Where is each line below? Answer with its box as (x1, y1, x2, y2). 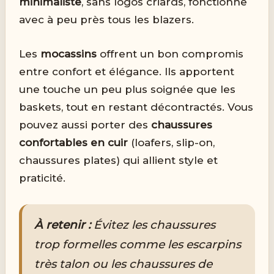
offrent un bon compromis (97, 48, 244, 61)
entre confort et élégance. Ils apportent (19, 65, 235, 78)
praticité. (19, 172, 66, 185)
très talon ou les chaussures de (34, 256, 213, 271)
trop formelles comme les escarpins (34, 237, 242, 251)
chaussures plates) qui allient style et (19, 154, 218, 167)
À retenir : (34, 217, 91, 232)
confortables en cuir (19, 136, 128, 149)
